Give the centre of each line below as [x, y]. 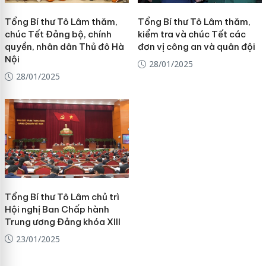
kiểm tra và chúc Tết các [191, 34]
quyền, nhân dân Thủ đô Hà [64, 46]
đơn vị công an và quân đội [196, 46]
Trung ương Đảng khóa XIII [62, 221]
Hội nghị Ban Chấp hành [57, 209]
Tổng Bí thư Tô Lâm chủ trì [62, 197]
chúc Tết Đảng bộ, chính [58, 34]
